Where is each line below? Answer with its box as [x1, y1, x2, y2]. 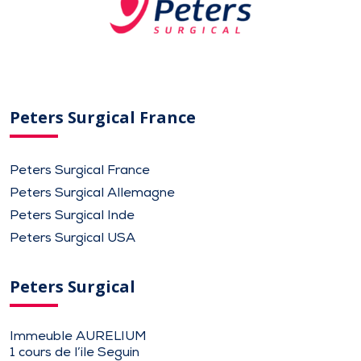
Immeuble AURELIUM [10, 327, 147, 344]
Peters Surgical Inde [10, 206, 135, 223]
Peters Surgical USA [10, 229, 135, 246]
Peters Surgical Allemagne [10, 184, 175, 201]
